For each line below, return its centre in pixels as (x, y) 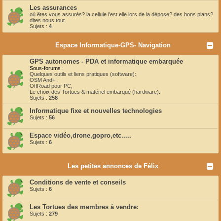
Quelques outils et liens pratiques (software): (83, 74)
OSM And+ (42, 80)
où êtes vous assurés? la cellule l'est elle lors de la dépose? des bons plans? (121, 14)
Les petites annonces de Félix (113, 166)
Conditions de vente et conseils (78, 182)
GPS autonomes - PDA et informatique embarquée (106, 61)
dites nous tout (47, 20)
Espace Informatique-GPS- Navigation (113, 45)
